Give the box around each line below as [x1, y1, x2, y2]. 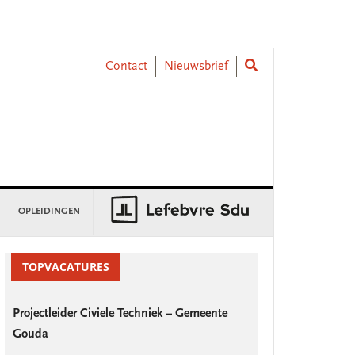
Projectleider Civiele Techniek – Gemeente [13, 307, 227, 320]
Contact [105, 60, 147, 73]
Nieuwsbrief [164, 60, 228, 73]
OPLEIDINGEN [18, 207, 80, 216]
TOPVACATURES [22, 259, 109, 274]
